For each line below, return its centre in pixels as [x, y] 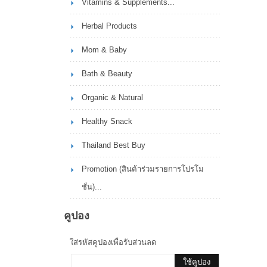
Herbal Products [110, 26]
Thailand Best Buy [114, 145]
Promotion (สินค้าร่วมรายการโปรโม [143, 169]
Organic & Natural [113, 97]
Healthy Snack [107, 121]
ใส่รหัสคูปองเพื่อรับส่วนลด [113, 242]
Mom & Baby [105, 50]
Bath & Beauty [107, 74]
